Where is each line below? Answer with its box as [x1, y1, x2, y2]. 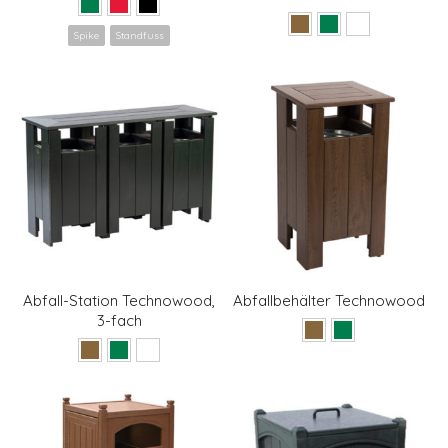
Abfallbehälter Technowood [232, 290, 425, 310]
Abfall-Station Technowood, [23, 290, 216, 310]
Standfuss [116, 28, 165, 42]
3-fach [96, 310, 142, 330]
